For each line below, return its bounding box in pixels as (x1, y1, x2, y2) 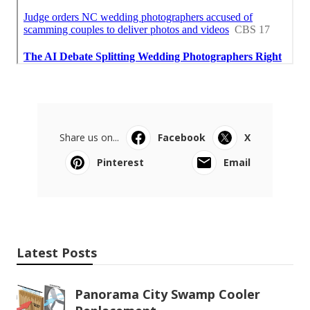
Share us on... (60, 131, 119, 145)
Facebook (158, 131, 206, 145)
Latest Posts (17, 244, 97, 262)
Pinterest (97, 156, 144, 170)
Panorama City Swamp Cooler (75, 286, 260, 303)
